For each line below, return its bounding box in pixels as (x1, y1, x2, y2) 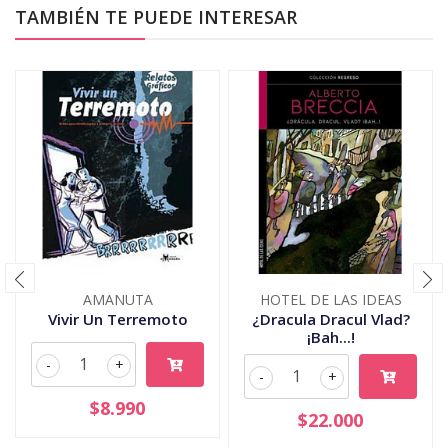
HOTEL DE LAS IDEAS (259, 289, 402, 309)
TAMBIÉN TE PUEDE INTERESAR (15, 4, 297, 29)
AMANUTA (82, 289, 153, 309)
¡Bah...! (306, 326, 355, 347)
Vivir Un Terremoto (47, 308, 188, 329)
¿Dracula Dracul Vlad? (251, 308, 410, 329)
